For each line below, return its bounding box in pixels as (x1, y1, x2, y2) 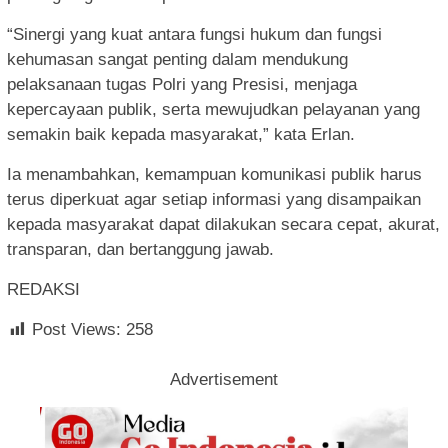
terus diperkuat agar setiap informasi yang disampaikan (7, 190, 421, 210)
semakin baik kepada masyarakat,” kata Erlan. (7, 125, 355, 145)
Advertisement (170, 370, 278, 390)
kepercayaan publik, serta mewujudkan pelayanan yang (7, 100, 420, 120)
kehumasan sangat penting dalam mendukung (7, 50, 348, 70)
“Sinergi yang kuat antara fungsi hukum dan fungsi (7, 25, 382, 45)
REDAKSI (7, 280, 80, 300)
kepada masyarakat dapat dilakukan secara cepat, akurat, (7, 215, 440, 235)
